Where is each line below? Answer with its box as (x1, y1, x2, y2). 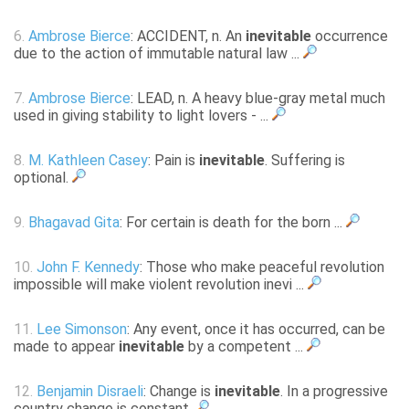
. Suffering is (265, 152, 345, 170)
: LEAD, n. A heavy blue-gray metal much (131, 89, 385, 108)
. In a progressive (280, 383, 388, 401)
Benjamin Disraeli (37, 383, 143, 401)
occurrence (311, 27, 388, 46)
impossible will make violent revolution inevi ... (14, 276, 308, 294)
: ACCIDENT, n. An (131, 27, 246, 46)
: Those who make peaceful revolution (140, 258, 384, 277)
